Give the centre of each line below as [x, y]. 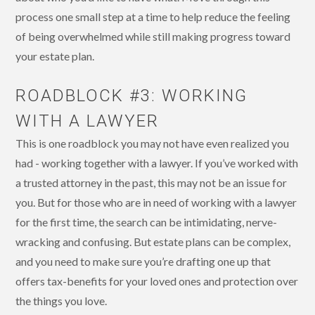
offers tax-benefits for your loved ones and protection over [157, 281]
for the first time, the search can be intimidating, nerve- [147, 221]
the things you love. [62, 300]
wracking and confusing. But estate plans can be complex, [153, 241]
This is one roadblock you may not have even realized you [153, 143]
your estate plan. [55, 56]
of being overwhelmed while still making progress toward [153, 36]
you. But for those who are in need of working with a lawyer [156, 202]
